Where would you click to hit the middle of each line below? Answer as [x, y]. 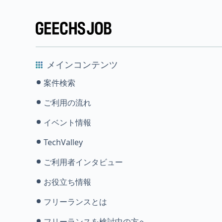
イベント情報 [67, 122]
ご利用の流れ [67, 103]
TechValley [63, 142]
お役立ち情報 [67, 182]
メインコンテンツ [82, 64]
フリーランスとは [75, 202]
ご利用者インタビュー [83, 162]
